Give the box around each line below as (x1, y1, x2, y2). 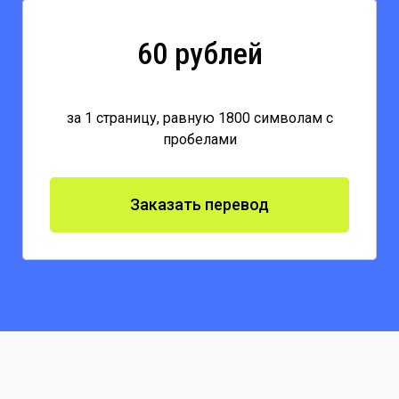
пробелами (162, 130, 237, 148)
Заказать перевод (130, 194, 269, 214)
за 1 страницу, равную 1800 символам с (66, 109, 333, 126)
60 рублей (136, 35, 263, 71)
